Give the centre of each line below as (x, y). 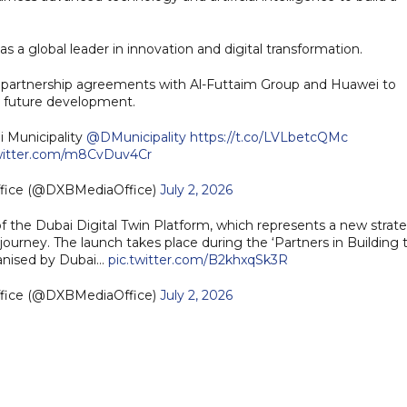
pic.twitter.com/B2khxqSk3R (198, 259)
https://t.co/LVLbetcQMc (268, 137)
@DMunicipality (136, 137)
